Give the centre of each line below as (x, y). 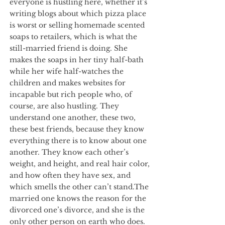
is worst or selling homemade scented (77, 25)
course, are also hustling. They (64, 106)
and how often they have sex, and (70, 175)
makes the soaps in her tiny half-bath (77, 60)
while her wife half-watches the (67, 71)
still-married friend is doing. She (69, 48)
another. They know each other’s (69, 152)
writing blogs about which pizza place (78, 14)
